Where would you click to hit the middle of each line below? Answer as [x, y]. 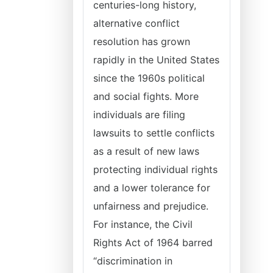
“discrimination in [133, 261]
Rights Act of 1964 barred [153, 243]
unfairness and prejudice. [151, 206]
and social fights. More [146, 96]
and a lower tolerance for [152, 188]
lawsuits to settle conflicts [154, 133]
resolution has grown [142, 41]
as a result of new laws [146, 151]
